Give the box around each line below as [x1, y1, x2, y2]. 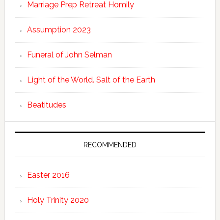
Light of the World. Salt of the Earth [27, 75, 155, 84]
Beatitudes [27, 100, 66, 110]
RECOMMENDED [83, 141, 137, 149]
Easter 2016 [27, 170, 70, 180]
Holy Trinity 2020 [27, 195, 89, 205]
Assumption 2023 [27, 25, 91, 34]
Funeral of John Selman [27, 50, 112, 59]
